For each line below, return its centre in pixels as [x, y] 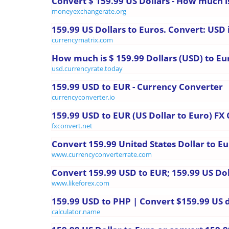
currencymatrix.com [82, 40]
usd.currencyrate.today [87, 68]
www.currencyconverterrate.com [102, 154]
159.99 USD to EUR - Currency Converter [137, 86]
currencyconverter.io [83, 97]
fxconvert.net [72, 125]
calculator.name [76, 211]
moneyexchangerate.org [89, 11]
